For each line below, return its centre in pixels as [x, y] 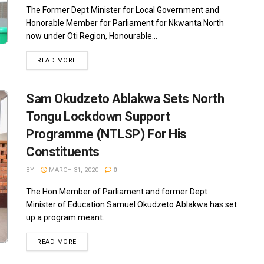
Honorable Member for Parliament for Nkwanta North [125, 23]
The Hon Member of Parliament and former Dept [117, 192]
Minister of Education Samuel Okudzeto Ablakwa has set [131, 205]
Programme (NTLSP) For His [106, 134]
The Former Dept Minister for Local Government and [123, 10]
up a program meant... [67, 218]
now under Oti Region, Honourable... [92, 36]
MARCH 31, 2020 [73, 170]
